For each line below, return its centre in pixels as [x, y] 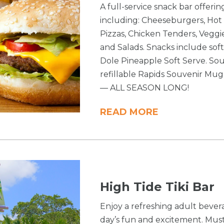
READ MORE [129, 112]
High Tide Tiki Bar [157, 187]
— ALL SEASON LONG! [145, 88]
